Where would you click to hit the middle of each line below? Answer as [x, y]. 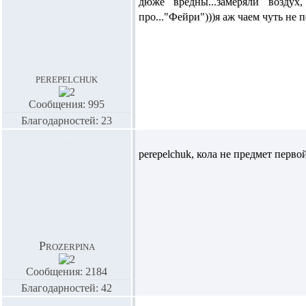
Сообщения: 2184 [67, 272]
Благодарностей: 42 [67, 288]
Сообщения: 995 [67, 104]
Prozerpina [67, 246]
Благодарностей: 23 [67, 121]
